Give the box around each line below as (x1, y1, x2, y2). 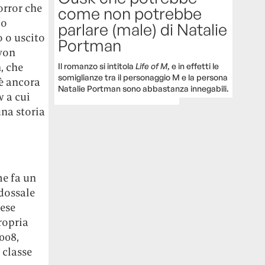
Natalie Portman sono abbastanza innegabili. (58, 83, 230, 93)
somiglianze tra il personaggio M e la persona (58, 72, 228, 82)
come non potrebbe (58, 3, 202, 23)
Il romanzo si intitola (58, 60, 136, 71)
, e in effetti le (167, 60, 219, 71)
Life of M (135, 60, 168, 71)
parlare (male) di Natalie (58, 19, 228, 39)
